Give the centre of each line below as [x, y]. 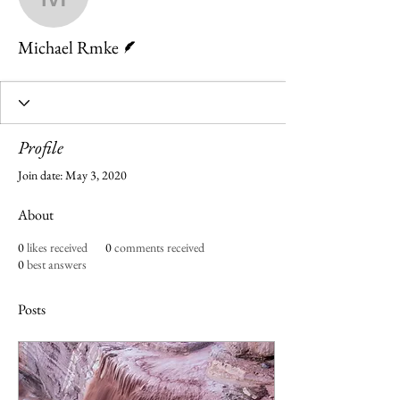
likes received [57, 247]
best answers [57, 264]
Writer [146, 33]
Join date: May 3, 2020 [72, 175]
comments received [159, 247]
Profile [41, 147]
